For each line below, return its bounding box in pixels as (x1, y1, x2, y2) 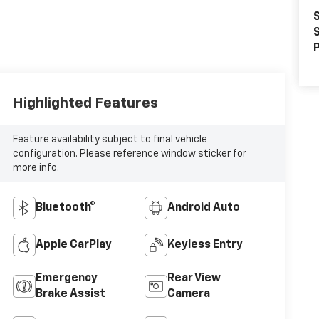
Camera (167, 288, 210, 300)
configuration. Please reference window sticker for (12, 149, 246, 159)
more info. (12, 163, 59, 174)
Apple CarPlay (35, 239, 112, 251)
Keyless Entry (167, 239, 243, 251)
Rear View (167, 273, 221, 285)
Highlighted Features (12, 96, 158, 111)
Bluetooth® (35, 202, 95, 214)
